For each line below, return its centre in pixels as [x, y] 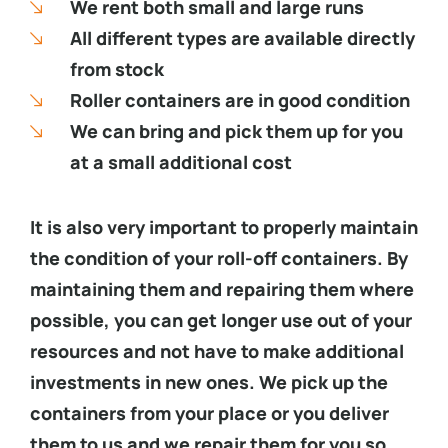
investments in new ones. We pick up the [209, 381]
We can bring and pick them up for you [236, 131]
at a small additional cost [180, 162]
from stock [116, 69]
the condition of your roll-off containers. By [219, 257]
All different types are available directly [242, 38]
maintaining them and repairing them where [222, 288]
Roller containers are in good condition [239, 100]
